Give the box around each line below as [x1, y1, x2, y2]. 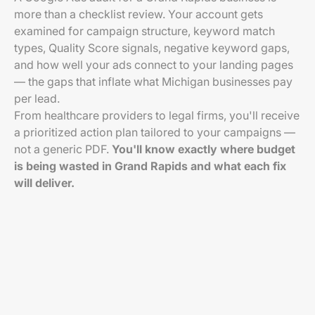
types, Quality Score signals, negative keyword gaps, [14, 41, 290, 55]
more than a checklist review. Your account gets [14, 7, 263, 21]
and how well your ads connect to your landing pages [14, 58, 293, 72]
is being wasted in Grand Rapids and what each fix [14, 159, 286, 173]
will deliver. [14, 176, 75, 190]
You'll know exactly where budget [112, 142, 295, 156]
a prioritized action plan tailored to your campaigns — [14, 125, 295, 139]
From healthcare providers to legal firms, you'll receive [14, 108, 300, 122]
